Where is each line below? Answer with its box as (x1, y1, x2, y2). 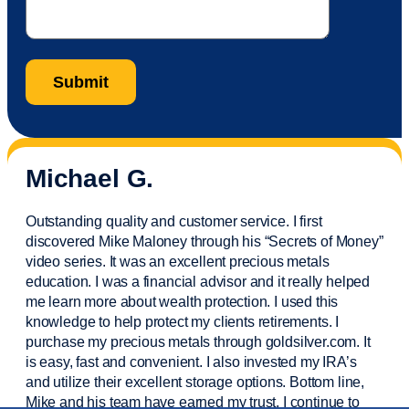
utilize (53, 373, 91, 390)
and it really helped (246, 273, 370, 289)
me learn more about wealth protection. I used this (26, 293, 339, 309)
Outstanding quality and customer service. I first (26, 213, 322, 229)
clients (213, 313, 255, 330)
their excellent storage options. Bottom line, (90, 373, 364, 390)
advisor (199, 273, 246, 289)
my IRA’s (297, 353, 357, 370)
